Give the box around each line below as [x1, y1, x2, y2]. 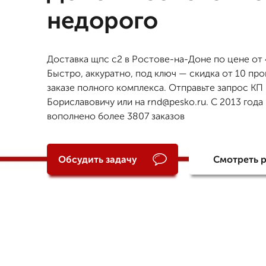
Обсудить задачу [58, 153, 137, 165]
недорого [47, 6, 158, 34]
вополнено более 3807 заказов [47, 110, 185, 122]
